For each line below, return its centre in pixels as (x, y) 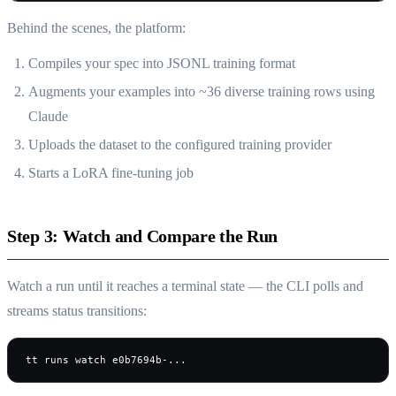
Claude (48, 117)
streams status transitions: (77, 311)
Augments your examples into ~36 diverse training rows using (202, 92)
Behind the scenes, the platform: (96, 28)
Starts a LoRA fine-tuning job (111, 173)
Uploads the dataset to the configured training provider (180, 145)
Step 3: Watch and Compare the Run (143, 236)
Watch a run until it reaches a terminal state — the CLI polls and (185, 286)
